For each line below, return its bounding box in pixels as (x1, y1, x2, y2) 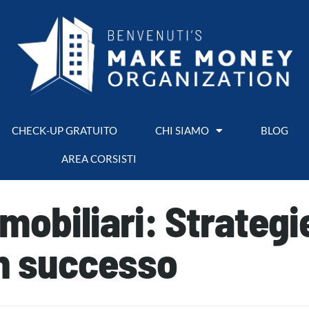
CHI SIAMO (154, 123, 209, 137)
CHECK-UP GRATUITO (11, 123, 117, 137)
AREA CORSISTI (61, 152, 137, 165)
